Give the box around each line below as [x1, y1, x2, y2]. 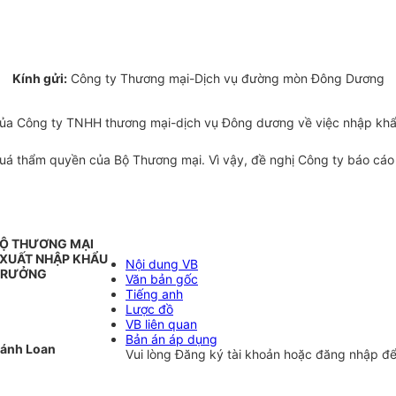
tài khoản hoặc [227, 346, 316, 362]
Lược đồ [126, 301, 173, 317]
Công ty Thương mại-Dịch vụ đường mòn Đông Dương [66, 71, 385, 87]
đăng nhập [316, 346, 382, 362]
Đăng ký [175, 346, 227, 362]
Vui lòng [126, 346, 175, 362]
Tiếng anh [126, 286, 183, 302]
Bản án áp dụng [126, 331, 217, 347]
